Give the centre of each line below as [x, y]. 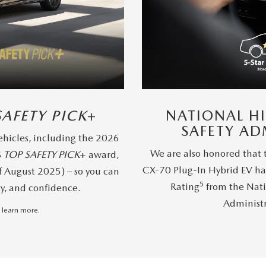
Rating [185, 187]
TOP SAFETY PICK [42, 155]
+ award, [100, 155]
